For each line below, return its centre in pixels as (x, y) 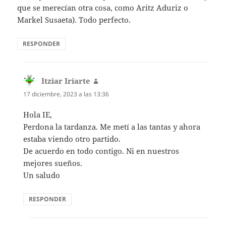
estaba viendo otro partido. (72, 138)
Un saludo (42, 175)
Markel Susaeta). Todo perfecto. (74, 19)
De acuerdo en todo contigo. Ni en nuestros (101, 151)
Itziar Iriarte (66, 80)
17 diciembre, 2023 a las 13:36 (66, 94)
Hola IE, (38, 114)
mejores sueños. (53, 163)
